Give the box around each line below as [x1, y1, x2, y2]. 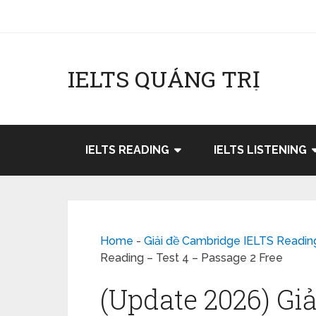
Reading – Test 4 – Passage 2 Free [100, 251, 283, 265]
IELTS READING [85, 143, 169, 157]
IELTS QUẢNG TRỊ [68, 63, 260, 94]
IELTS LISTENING [214, 143, 307, 157]
